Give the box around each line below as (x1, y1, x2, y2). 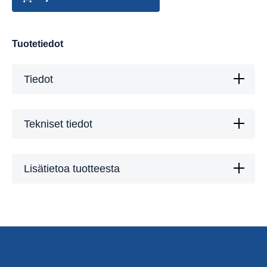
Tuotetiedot (12, 39, 63, 49)
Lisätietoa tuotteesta (24, 163, 120, 175)
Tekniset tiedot (24, 118, 92, 131)
